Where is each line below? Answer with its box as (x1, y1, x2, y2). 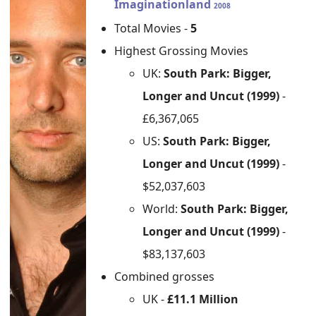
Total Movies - (114, 20, 191, 36)
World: (142, 201, 181, 217)
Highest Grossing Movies (114, 43, 249, 59)
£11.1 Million (167, 291, 239, 307)
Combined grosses (114, 269, 215, 284)
